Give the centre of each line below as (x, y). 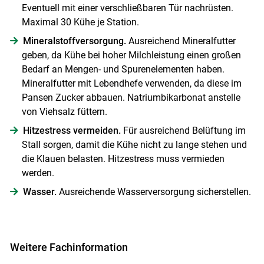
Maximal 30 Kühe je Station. (80, 22)
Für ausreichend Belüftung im (183, 130)
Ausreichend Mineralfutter (181, 41)
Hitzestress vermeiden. (72, 130)
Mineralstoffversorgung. (74, 41)
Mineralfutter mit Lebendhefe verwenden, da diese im (131, 83)
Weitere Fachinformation (69, 247)
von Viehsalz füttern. (64, 111)
